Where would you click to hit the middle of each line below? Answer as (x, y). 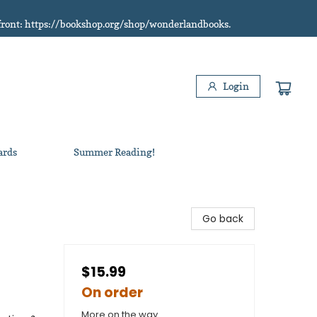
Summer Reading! (114, 152)
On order (112, 293)
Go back (223, 219)
